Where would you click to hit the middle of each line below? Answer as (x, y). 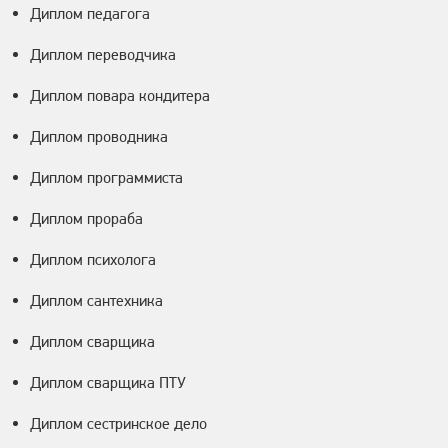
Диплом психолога (93, 260)
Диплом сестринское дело (118, 424)
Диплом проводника (99, 137)
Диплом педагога (90, 14)
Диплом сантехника (96, 301)
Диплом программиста (106, 178)
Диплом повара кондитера (120, 96)
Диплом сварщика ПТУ (108, 383)
